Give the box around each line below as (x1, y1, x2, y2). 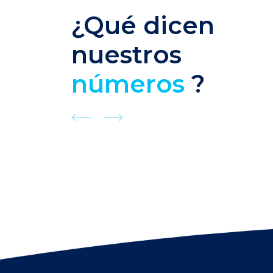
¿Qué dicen (71, 10, 214, 41)
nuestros (71, 40, 182, 70)
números (71, 69, 191, 99)
